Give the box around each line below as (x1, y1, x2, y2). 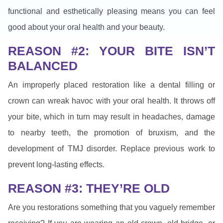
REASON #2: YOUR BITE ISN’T (8, 43, 215, 58)
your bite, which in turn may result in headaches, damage (8, 112, 215, 121)
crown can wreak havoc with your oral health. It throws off (8, 96, 215, 105)
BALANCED (8, 58, 78, 73)
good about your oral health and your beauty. (8, 22, 165, 31)
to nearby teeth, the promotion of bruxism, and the (8, 128, 215, 137)
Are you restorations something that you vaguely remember (8, 203, 215, 212)
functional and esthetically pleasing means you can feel (8, 6, 215, 15)
